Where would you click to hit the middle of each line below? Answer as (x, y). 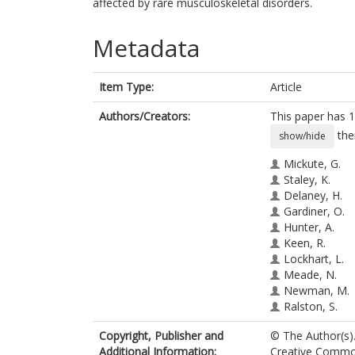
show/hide (302, 136)
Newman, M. (317, 290)
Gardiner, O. (314, 211)
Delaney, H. (313, 195)
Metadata (146, 48)
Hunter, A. (309, 227)
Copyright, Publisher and (161, 336)
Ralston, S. (311, 306)
